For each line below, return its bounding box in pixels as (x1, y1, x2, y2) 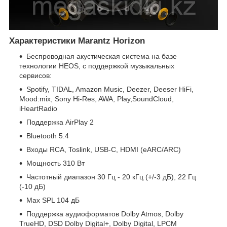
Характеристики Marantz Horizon (9, 36, 147, 46)
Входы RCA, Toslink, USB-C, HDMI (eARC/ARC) (26, 145, 181, 154)
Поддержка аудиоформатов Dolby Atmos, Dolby (26, 209, 183, 218)
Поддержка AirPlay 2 (26, 118, 94, 126)
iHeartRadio (19, 104, 57, 112)
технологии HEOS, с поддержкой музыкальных (19, 61, 174, 70)
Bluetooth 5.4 (26, 131, 69, 140)
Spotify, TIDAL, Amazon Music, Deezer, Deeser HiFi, (26, 85, 194, 93)
